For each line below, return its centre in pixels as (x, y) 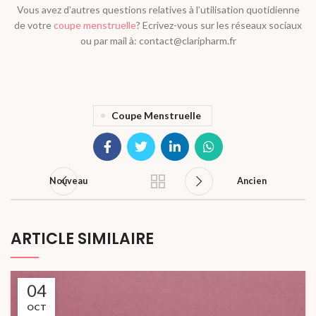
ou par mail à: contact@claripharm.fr (158, 41)
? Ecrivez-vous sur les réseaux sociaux (219, 25)
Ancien (252, 181)
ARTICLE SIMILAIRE (82, 239)
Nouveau (68, 181)
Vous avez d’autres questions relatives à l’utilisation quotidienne (158, 10)
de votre (34, 25)
